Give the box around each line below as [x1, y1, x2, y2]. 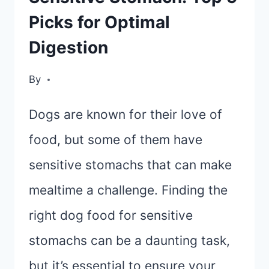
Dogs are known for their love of [29, 107, 222, 122]
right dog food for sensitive [29, 208, 193, 223]
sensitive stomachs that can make [29, 157, 232, 173]
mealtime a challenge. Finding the [29, 183, 228, 198]
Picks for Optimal [29, 11, 170, 32]
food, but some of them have [29, 132, 202, 148]
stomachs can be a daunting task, [29, 233, 230, 249]
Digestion [29, 37, 108, 58]
